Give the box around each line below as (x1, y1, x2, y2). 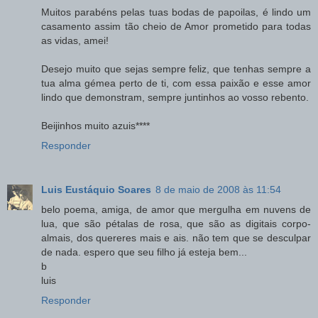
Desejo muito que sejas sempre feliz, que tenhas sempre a (41, 62, 311, 75)
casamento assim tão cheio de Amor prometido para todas (41, 20, 311, 32)
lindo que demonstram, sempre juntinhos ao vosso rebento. (41, 91, 309, 103)
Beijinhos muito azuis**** (41, 119, 150, 131)
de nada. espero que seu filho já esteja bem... (41, 246, 247, 258)
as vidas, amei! (41, 34, 109, 46)
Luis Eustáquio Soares (41, 183, 151, 195)
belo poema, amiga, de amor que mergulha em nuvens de (41, 203, 311, 215)
